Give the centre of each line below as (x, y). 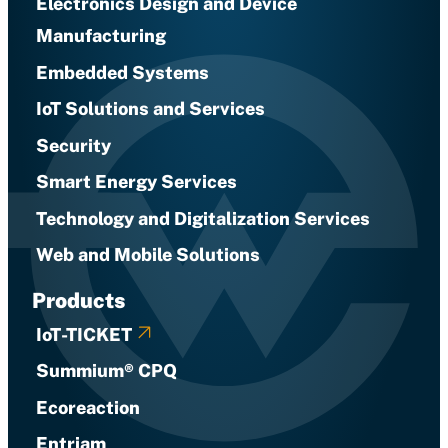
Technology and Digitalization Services (203, 218)
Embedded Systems (122, 72)
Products (78, 300)
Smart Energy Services (136, 181)
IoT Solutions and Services (150, 108)
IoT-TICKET (84, 334)
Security (73, 145)
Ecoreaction (88, 407)
